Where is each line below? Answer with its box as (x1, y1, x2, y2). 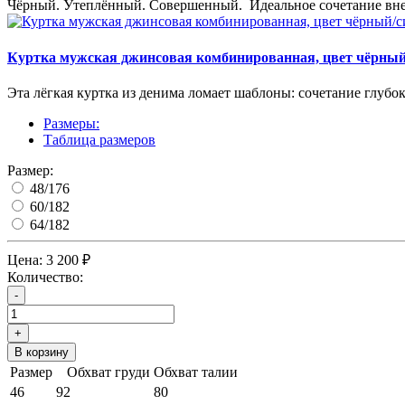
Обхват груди (56, 363, 150, 380)
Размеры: (43, 115, 99, 131)
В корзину (14, 344, 69, 359)
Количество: (7, 268, 83, 285)
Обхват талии (154, 363, 238, 380)
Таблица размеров (43, 131, 155, 147)
